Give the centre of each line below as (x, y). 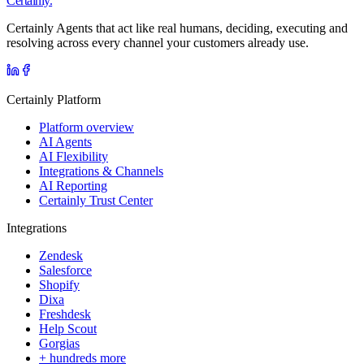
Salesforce (65, 271)
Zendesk (61, 256)
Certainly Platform (54, 100)
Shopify (59, 285)
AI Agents (65, 142)
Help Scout (68, 329)
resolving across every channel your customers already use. (158, 43)
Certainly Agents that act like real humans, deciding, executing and (177, 28)
